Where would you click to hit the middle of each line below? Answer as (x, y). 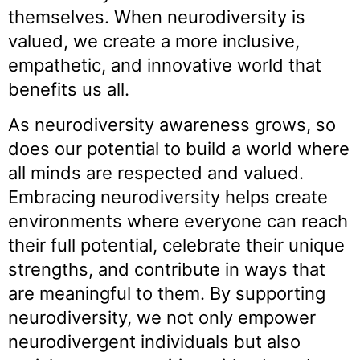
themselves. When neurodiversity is (157, 16)
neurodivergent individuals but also (154, 342)
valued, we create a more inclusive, (154, 41)
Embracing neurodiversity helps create (168, 197)
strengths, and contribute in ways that (167, 270)
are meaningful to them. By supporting (167, 294)
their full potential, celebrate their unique (176, 245)
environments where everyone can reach (178, 221)
